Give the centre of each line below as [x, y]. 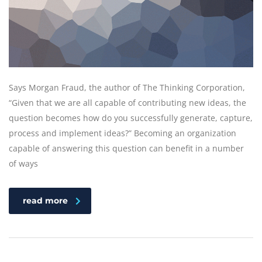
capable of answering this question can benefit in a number [126, 149]
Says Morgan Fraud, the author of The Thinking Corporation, [127, 88]
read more [45, 201]
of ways [23, 164]
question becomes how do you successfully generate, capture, [131, 118]
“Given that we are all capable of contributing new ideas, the [127, 103]
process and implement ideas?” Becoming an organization [123, 133]
